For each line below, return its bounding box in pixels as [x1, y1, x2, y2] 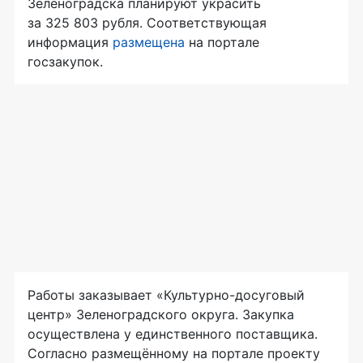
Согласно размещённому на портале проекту [28, 344, 320, 361]
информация [28, 33, 113, 50]
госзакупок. [28, 53, 103, 70]
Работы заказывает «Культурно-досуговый [28, 286, 305, 303]
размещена [113, 33, 185, 50]
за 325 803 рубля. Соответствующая [28, 14, 267, 31]
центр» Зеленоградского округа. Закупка [28, 305, 294, 322]
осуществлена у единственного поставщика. [28, 325, 318, 342]
